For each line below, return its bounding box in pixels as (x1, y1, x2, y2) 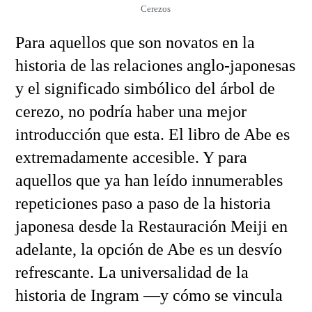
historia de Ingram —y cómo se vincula (15, 286, 283, 304)
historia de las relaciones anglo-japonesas (15, 56, 295, 75)
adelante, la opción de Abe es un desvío (15, 240, 282, 258)
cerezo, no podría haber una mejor (15, 102, 247, 120)
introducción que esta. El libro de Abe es (15, 125, 290, 143)
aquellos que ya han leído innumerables (15, 171, 283, 189)
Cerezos (141, 3, 171, 14)
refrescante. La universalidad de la (15, 263, 249, 281)
